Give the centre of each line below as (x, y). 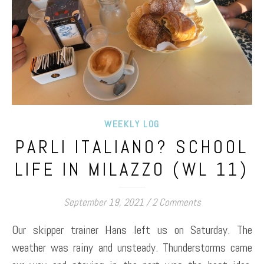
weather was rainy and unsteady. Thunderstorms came (132, 247)
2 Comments (176, 202)
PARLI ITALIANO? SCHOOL (132, 147)
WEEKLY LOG (132, 124)
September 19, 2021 (103, 202)
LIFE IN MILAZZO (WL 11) (132, 169)
